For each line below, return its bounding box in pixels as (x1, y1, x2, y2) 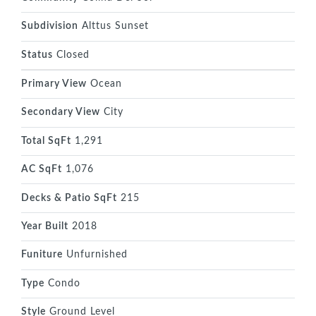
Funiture (21, 250, 63, 260)
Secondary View (21, 107, 100, 118)
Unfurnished (63, 250, 128, 260)
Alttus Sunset (78, 21, 149, 32)
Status (21, 49, 53, 60)
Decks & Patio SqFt (21, 193, 117, 203)
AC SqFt (21, 164, 62, 175)
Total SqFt (21, 135, 71, 146)
